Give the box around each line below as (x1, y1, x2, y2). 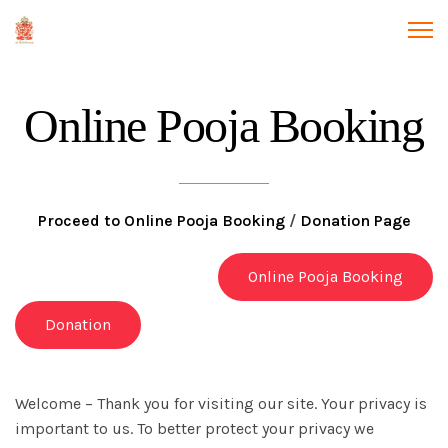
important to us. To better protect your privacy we (15, 419, 374, 438)
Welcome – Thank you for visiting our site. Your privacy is (15, 394, 427, 413)
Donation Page (299, 211, 411, 230)
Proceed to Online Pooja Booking (37, 211, 285, 230)
